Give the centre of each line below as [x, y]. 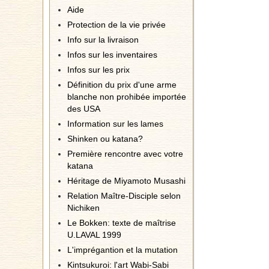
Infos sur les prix [98, 70]
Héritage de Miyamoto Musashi [126, 181]
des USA [84, 109]
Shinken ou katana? [105, 139]
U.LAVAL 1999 [94, 235]
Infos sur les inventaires [112, 55]
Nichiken [83, 208]
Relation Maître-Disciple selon [124, 196]
